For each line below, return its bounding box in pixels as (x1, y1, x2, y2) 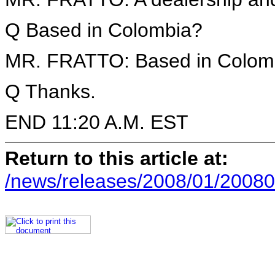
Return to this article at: (5, 147, 228, 169)
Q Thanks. (5, 80, 96, 103)
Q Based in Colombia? (5, 19, 203, 41)
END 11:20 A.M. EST (5, 111, 188, 133)
